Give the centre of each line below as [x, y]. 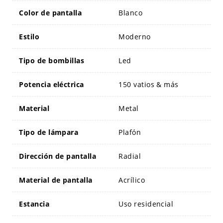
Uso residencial [146, 204]
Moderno [135, 37]
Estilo [29, 37]
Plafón [130, 132]
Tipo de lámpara [49, 132]
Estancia [34, 204]
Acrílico [132, 180]
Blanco [131, 13]
